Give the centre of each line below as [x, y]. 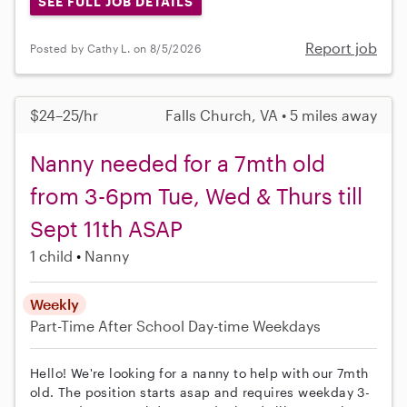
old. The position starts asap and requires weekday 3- [200, 392]
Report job [341, 48]
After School [141, 326]
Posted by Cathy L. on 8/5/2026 [115, 48]
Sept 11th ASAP [106, 229]
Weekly [55, 304]
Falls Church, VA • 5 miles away [271, 115]
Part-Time [64, 326]
